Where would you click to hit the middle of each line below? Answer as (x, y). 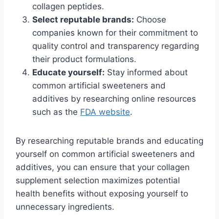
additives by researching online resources (114, 99)
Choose (150, 20)
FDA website (105, 112)
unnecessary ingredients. (65, 207)
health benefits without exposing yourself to (102, 194)
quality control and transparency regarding (116, 46)
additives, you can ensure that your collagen (103, 167)
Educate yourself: (68, 73)
